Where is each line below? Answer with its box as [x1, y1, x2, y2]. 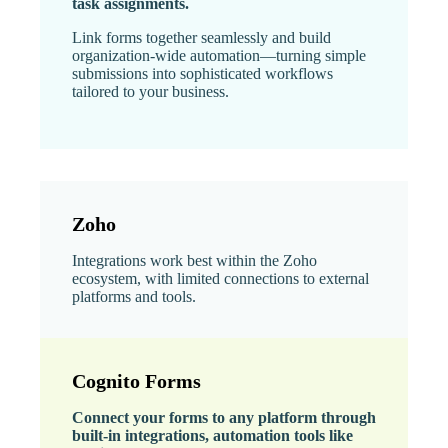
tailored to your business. [72, 82, 229, 100]
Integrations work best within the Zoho [72, 251, 317, 269]
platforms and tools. [72, 287, 196, 305]
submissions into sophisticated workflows [72, 64, 333, 82]
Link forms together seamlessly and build [72, 28, 331, 46]
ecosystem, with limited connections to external [72, 269, 369, 287]
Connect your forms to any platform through [72, 408, 376, 426]
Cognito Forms [72, 369, 201, 392]
